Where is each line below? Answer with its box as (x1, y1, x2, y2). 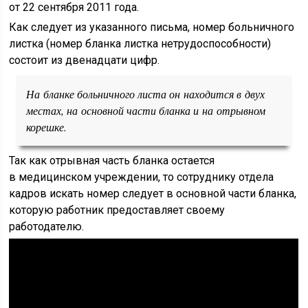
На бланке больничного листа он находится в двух (26, 87, 265, 101)
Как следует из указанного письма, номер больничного (9, 21, 295, 34)
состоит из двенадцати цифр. (9, 54, 160, 67)
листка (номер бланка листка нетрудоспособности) (9, 37, 272, 50)
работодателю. (9, 220, 85, 233)
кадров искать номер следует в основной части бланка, (9, 187, 297, 200)
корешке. (26, 120, 67, 134)
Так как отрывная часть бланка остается (9, 154, 215, 167)
